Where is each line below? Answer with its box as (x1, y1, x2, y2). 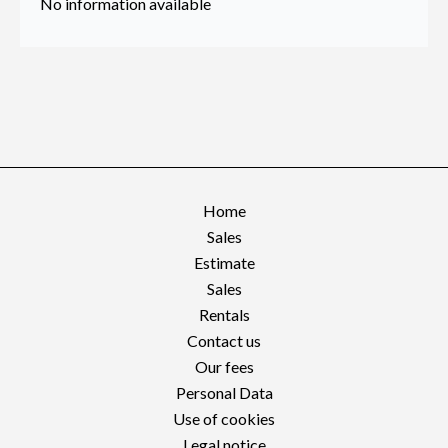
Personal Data (175, 383, 273, 402)
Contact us (187, 331, 261, 350)
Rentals (198, 305, 250, 324)
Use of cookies (173, 409, 275, 428)
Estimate (193, 253, 255, 272)
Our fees (194, 357, 254, 376)
